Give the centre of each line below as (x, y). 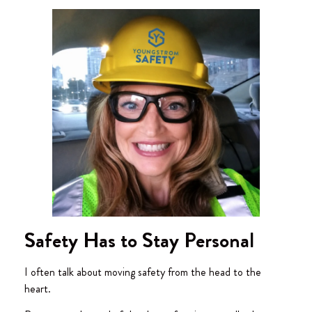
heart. (38, 289)
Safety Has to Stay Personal (139, 241)
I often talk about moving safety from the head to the (143, 272)
